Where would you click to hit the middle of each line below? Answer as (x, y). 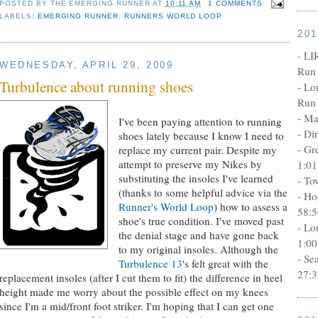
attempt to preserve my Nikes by (191, 164)
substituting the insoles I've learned (196, 179)
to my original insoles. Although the (199, 250)
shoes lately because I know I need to (202, 136)
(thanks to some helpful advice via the (203, 193)
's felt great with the (226, 264)
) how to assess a (251, 207)
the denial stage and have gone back (199, 235)
